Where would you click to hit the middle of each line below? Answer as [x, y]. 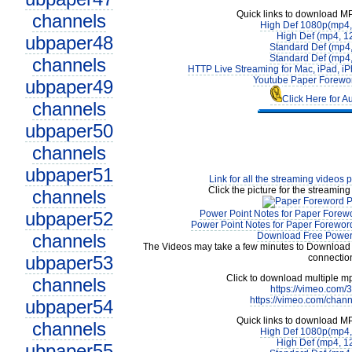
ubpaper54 [69, 307]
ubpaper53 [69, 263]
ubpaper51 [69, 175]
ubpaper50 [69, 131]
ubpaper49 [69, 87]
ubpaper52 [69, 219]
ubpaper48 [69, 43]
